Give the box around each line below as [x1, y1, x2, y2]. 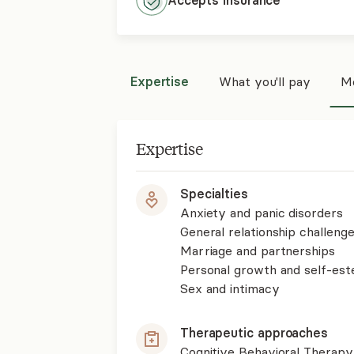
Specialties [179, 186, 248, 201]
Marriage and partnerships [179, 243, 335, 258]
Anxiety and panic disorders [179, 205, 343, 220]
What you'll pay [219, 73, 311, 89]
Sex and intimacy [179, 281, 280, 296]
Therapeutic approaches [179, 325, 329, 341]
